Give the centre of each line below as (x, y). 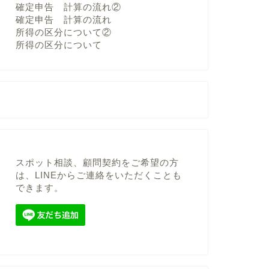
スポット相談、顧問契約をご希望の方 (97, 163)
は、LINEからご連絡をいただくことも (98, 175)
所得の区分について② (63, 32)
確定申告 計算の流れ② (68, 7)
